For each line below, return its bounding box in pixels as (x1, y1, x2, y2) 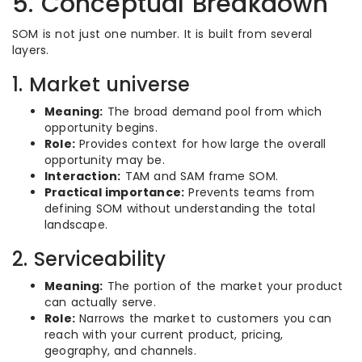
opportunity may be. (44, 152, 165, 168)
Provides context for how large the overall (75, 136, 326, 152)
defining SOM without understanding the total (44, 200, 315, 217)
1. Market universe (12, 71, 191, 98)
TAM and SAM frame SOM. (120, 168, 279, 184)
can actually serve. (44, 294, 156, 310)
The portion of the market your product (103, 278, 343, 294)
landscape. (44, 217, 107, 233)
